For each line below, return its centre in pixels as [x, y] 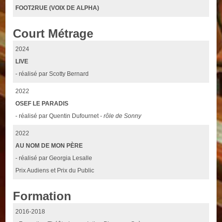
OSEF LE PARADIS [42, 104]
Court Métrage [53, 34]
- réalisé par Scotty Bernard [52, 74]
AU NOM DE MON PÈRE [49, 146]
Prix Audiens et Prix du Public [55, 171]
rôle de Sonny [123, 116]
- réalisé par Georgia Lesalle [54, 158]
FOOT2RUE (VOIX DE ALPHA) [57, 8]
